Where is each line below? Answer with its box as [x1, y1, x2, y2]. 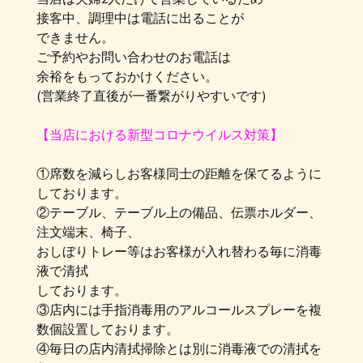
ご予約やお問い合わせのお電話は [36, 49, 231, 65]
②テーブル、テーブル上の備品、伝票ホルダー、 [36, 204, 322, 220]
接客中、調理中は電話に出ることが [36, 10, 244, 26]
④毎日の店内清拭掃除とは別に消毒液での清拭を [36, 340, 322, 357]
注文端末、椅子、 [36, 224, 140, 240]
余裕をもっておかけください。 [36, 68, 218, 84]
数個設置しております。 [36, 321, 179, 337]
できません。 [36, 29, 114, 45]
